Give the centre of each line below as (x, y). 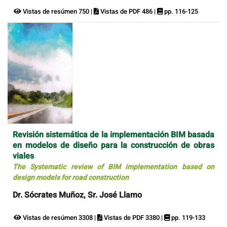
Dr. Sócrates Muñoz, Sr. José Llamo (77, 195)
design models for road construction (71, 177)
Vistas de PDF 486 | (128, 12)
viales (23, 156)
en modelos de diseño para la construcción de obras (113, 145)
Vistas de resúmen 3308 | (59, 217)
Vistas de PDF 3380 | (133, 217)
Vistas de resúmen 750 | (58, 12)
